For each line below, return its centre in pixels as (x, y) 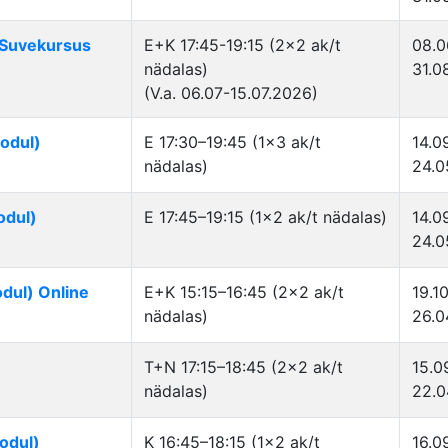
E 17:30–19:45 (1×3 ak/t (232, 142)
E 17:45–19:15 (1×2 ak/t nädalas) (265, 217)
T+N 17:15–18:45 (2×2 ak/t (243, 367)
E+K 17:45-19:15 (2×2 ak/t (242, 45)
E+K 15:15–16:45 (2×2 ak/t (244, 292)
